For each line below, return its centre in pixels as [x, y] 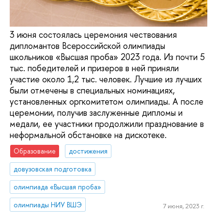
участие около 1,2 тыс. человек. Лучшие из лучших [106, 79]
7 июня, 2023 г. [183, 206]
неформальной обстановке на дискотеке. [88, 135]
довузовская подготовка [53, 169]
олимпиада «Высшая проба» [58, 186]
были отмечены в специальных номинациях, [92, 90]
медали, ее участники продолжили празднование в [107, 124]
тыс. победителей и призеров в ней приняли [94, 68]
